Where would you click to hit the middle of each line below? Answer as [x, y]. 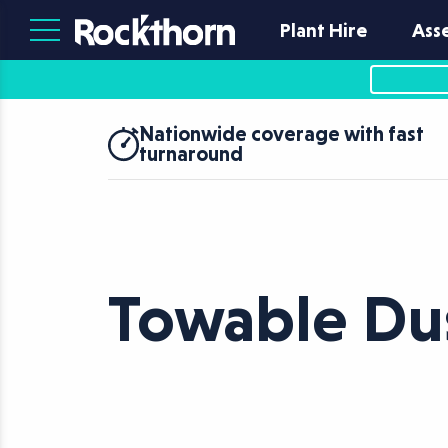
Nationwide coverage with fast [282, 134]
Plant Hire [323, 30]
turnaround [191, 154]
